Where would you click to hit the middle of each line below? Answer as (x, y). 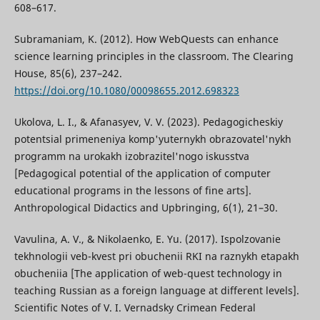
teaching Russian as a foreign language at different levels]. (156, 291)
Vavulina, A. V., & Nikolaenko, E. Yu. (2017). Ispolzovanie (147, 239)
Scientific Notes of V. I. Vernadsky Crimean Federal (135, 308)
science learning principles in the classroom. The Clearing (154, 56)
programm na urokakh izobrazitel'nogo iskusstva (131, 156)
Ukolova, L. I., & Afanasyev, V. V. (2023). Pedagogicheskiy (148, 122)
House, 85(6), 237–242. (68, 74)
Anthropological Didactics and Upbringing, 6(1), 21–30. (146, 208)
